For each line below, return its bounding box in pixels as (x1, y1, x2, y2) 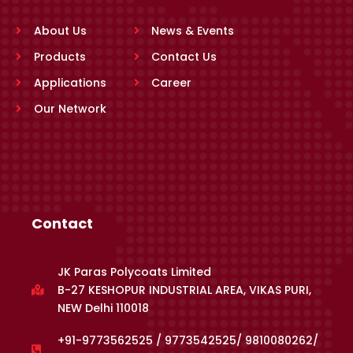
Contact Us (151, 48, 217, 65)
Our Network (33, 100, 106, 117)
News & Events (151, 22, 235, 39)
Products (33, 48, 86, 65)
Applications (33, 74, 106, 91)
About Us (33, 22, 87, 39)
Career (151, 74, 192, 91)
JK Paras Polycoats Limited (57, 263, 211, 280)
